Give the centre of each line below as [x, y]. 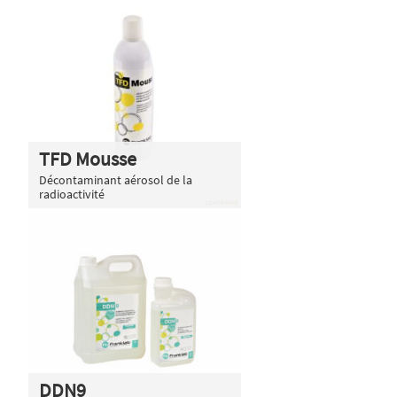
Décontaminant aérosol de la [116, 179]
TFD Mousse [88, 158]
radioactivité [72, 194]
